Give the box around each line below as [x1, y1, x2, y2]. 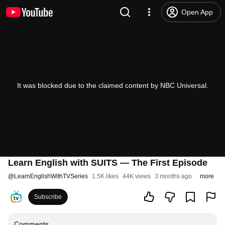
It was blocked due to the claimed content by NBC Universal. [17, 81, 208, 89]
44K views [123, 173, 151, 180]
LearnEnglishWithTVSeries [14, 173, 88, 180]
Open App [181, 8, 213, 16]
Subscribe [34, 193, 62, 200]
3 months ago [155, 173, 192, 180]
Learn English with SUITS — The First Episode [8, 158, 207, 168]
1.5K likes [92, 173, 119, 180]
